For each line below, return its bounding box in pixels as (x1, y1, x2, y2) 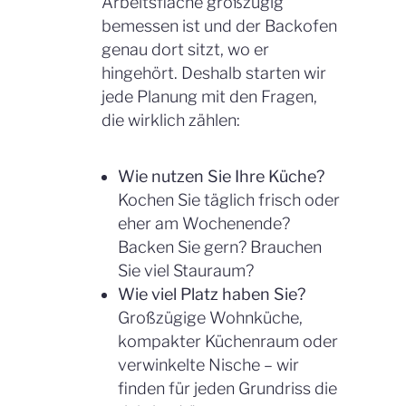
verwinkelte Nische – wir (118, 354, 299, 374)
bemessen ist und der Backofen (101, 15, 337, 35)
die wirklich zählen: (101, 110, 240, 130)
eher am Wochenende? (118, 213, 290, 233)
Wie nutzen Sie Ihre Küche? (118, 166, 324, 186)
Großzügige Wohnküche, (118, 307, 303, 327)
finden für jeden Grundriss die (118, 378, 337, 398)
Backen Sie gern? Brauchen (118, 237, 322, 256)
